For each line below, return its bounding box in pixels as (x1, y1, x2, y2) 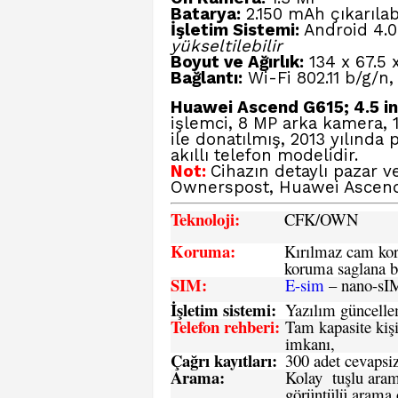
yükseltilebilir (171, 36, 283, 56)
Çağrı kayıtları (171, 348, 272, 372)
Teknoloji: (171, 207, 240, 231)
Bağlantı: (171, 68, 243, 88)
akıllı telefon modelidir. (171, 146, 358, 165)
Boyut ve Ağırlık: (171, 52, 304, 72)
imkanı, (285, 332, 335, 354)
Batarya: (171, 4, 241, 24)
